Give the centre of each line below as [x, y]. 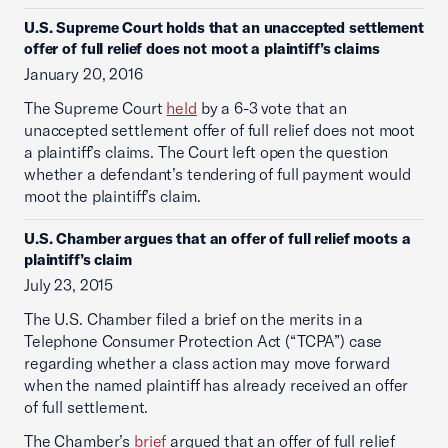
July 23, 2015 [69, 285]
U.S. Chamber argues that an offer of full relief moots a [217, 238]
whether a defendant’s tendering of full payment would [217, 174]
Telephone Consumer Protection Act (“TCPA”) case [203, 341]
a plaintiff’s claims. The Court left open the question [206, 152]
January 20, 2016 [83, 74]
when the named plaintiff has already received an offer [216, 385]
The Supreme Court [95, 108]
